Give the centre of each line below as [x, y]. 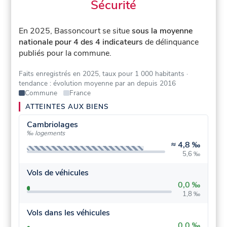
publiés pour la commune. [65, 53]
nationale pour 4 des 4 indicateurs [81, 42]
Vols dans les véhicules [68, 213]
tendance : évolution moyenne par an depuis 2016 [98, 84]
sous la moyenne [162, 31]
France [80, 93]
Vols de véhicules [58, 173]
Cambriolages [52, 125]
